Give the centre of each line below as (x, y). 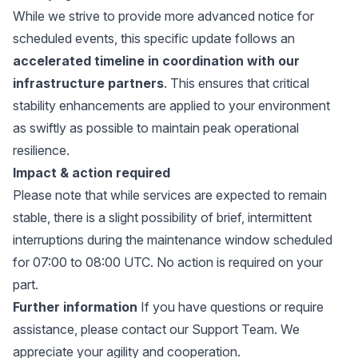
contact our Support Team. (199, 329)
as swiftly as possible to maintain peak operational (156, 128)
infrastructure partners (88, 83)
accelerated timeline (79, 61)
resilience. (41, 150)
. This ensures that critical (237, 83)
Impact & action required (91, 173)
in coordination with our (224, 61)
